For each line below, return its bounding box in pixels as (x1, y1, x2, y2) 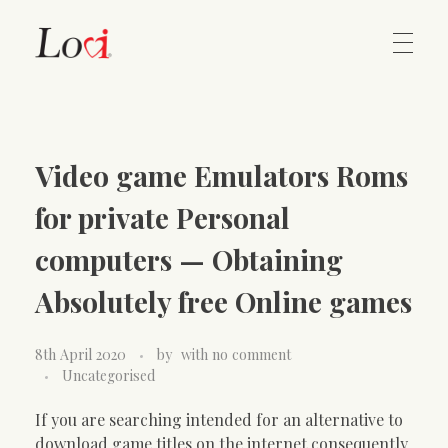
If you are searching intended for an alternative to (35, 408, 403, 430)
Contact (35, 182, 85, 202)
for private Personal (35, 199, 290, 236)
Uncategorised (62, 365, 155, 385)
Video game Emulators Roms (35, 157, 408, 194)
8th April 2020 (35, 344, 126, 364)
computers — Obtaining (35, 241, 343, 278)
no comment (212, 344, 291, 364)
